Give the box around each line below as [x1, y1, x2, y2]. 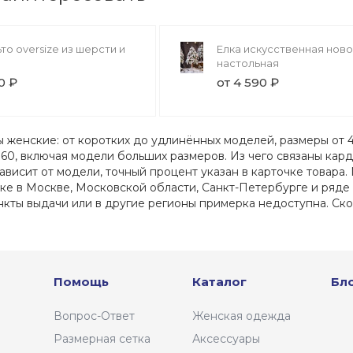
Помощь [54, 274, 109, 289]
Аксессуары [192, 332, 260, 346]
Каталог [192, 274, 247, 289]
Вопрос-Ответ [54, 309, 135, 323]
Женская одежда [192, 309, 291, 323]
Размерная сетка [54, 332, 150, 346]
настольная [217, 57, 280, 69]
